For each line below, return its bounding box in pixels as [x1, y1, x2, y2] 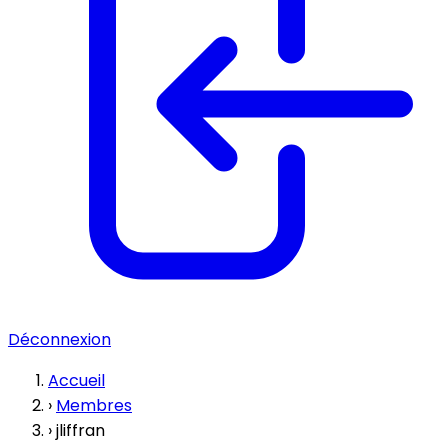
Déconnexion [8, 328, 111, 351]
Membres [56, 394, 132, 417]
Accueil [48, 369, 105, 392]
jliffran [56, 419, 105, 442]
